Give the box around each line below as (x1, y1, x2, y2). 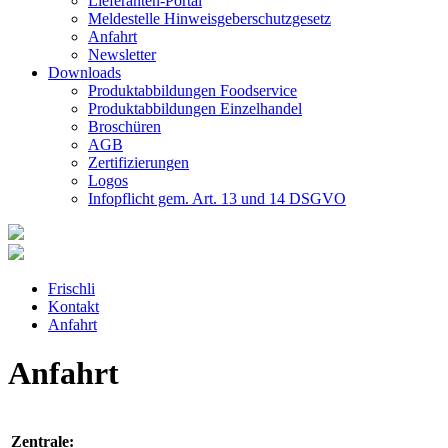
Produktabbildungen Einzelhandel (88, 100, 302, 117)
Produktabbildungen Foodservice (88, 82, 297, 99)
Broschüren (88, 118, 161, 135)
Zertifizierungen (88, 154, 189, 171)
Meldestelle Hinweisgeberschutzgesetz (88, 10, 331, 27)
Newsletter (88, 46, 156, 63)
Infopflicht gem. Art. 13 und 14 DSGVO (88, 190, 346, 207)
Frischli (48, 280, 95, 297)
